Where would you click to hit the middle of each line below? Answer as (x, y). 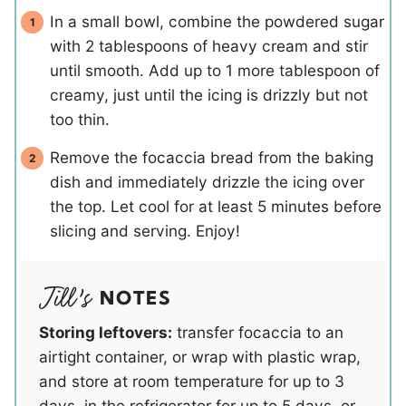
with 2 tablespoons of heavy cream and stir (209, 46)
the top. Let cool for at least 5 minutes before (216, 207)
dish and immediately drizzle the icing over (207, 182)
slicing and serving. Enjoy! (145, 231)
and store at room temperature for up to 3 (192, 381)
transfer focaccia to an (258, 332)
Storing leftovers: (106, 332)
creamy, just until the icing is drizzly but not (209, 95)
